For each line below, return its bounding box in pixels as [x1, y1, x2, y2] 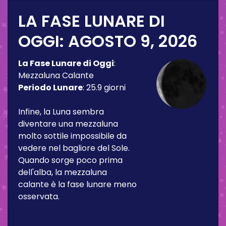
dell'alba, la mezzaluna [18, 166, 107, 178]
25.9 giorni [86, 81, 126, 93]
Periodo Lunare [18, 81, 83, 93]
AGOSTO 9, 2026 [68, 29, 197, 52]
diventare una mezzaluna [18, 118, 118, 130]
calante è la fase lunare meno [18, 178, 137, 190]
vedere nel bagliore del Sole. [18, 142, 130, 154]
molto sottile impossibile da [18, 130, 127, 142]
